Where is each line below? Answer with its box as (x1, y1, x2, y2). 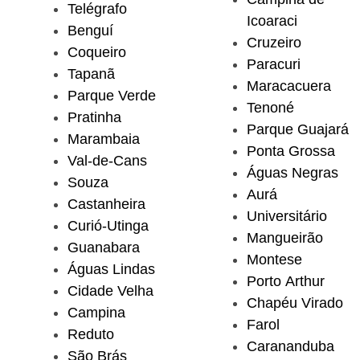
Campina (67, 304, 125, 321)
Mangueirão (247, 229, 323, 246)
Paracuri (247, 55, 301, 72)
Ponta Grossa (247, 142, 335, 159)
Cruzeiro (247, 34, 301, 51)
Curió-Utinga (67, 217, 149, 234)
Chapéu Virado (247, 294, 343, 311)
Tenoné (247, 99, 294, 116)
